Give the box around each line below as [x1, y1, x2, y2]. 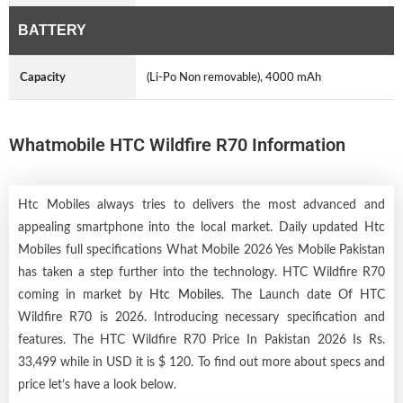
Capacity [20, 70, 66, 84]
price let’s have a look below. [18, 378, 176, 391]
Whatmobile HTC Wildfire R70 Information [9, 133, 345, 156]
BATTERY [18, 22, 86, 38]
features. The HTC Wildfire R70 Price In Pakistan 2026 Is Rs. [18, 333, 385, 346]
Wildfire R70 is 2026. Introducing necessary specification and [18, 310, 385, 324]
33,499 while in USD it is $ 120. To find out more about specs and [18, 355, 385, 369]
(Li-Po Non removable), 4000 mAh [147, 70, 321, 84]
